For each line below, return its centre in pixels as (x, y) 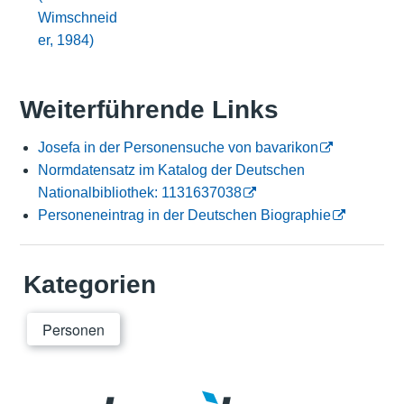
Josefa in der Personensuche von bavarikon (178, 148)
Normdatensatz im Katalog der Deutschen (171, 170)
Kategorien (89, 285)
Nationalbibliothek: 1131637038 (139, 193)
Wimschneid (77, 17)
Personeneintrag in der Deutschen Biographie (184, 216)
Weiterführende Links (149, 110)
